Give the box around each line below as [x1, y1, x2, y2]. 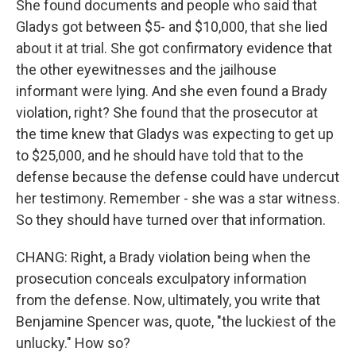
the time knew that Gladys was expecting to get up [16, 126, 334, 142]
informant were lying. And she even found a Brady [16, 83, 327, 99]
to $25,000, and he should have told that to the [16, 147, 304, 164]
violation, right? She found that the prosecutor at [16, 104, 318, 121]
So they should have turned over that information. [16, 211, 326, 228]
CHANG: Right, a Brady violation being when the [16, 249, 311, 265]
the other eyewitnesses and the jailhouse [16, 61, 277, 78]
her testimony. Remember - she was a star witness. [16, 190, 340, 207]
